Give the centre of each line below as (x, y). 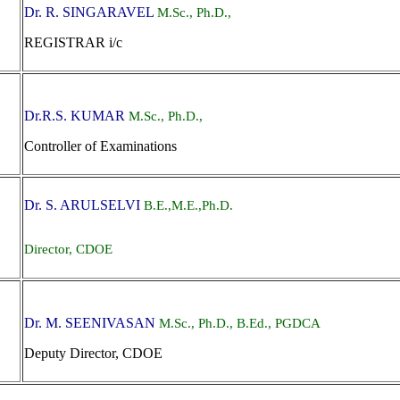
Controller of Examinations (100, 146)
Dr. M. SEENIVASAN (92, 323)
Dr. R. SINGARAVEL (91, 12)
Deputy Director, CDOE (93, 353)
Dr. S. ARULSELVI (84, 205)
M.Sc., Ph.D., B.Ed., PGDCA (240, 323)
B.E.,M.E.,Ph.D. (188, 205)
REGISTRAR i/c (73, 42)
